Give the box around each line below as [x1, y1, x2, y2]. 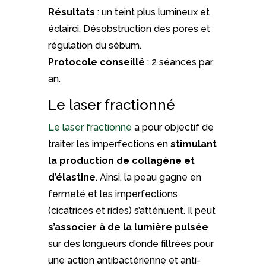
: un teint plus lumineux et [94, 6, 210, 18]
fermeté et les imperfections [47, 188, 178, 199]
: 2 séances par [144, 56, 213, 68]
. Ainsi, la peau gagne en [95, 171, 201, 183]
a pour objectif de [131, 121, 214, 133]
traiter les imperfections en [47, 138, 170, 150]
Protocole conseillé [47, 56, 145, 68]
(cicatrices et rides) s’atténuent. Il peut [47, 204, 216, 216]
